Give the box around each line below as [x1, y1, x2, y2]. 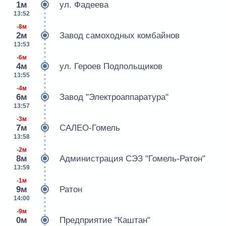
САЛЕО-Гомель [60, 123, 120, 133]
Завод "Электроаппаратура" [60, 92, 168, 102]
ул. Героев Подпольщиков [60, 62, 162, 72]
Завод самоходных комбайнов [60, 31, 180, 41]
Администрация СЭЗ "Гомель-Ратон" [60, 154, 205, 164]
